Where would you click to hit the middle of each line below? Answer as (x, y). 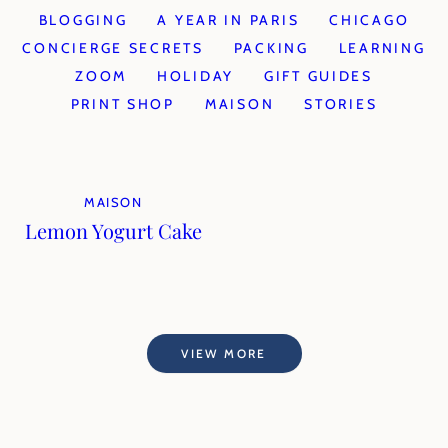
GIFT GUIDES (318, 76)
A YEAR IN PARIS (228, 20)
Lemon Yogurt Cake (113, 230)
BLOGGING (83, 20)
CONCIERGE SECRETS (113, 48)
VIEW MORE (224, 353)
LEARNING (382, 48)
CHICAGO (369, 20)
